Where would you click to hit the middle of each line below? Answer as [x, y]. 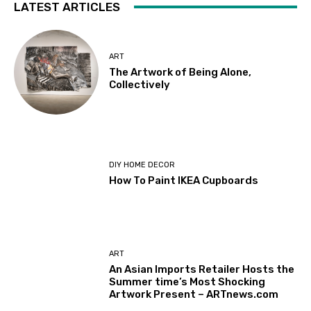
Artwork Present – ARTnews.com [194, 294]
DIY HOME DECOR [142, 165]
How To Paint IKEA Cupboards [184, 180]
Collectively [140, 85]
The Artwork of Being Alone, [180, 73]
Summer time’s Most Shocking [187, 281]
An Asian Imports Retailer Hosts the [202, 269]
